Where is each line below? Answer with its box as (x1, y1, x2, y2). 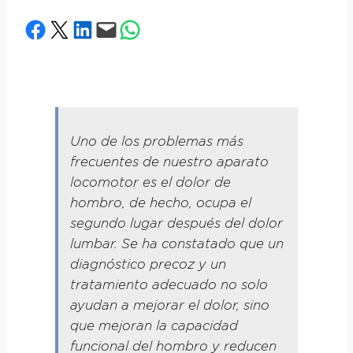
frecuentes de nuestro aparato (69, 156, 269, 169)
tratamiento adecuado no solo (69, 279, 268, 292)
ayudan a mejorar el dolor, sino (69, 299, 269, 313)
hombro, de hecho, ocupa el (69, 197, 251, 210)
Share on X (46, 19, 60, 39)
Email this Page (93, 19, 141, 39)
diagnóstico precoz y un (69, 258, 226, 272)
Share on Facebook (22, 19, 113, 39)
